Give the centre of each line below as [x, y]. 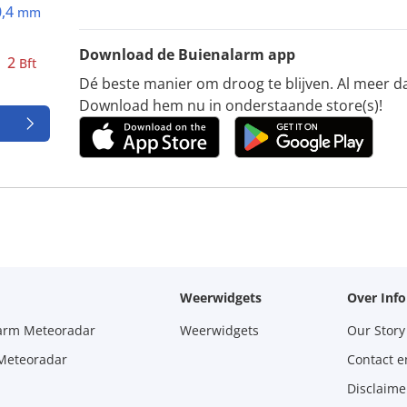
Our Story [376, 330]
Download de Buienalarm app [188, 54]
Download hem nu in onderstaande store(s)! [231, 105]
